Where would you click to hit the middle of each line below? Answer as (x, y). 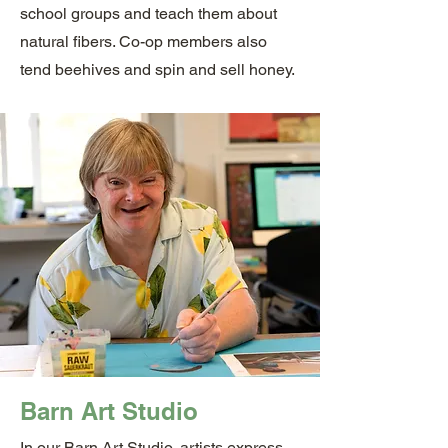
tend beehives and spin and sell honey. (157, 69)
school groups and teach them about (148, 13)
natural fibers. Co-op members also (143, 41)
